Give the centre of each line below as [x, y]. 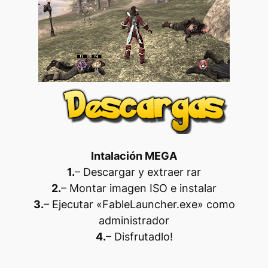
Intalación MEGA [134, 156]
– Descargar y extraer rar [138, 172]
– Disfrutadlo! [139, 237]
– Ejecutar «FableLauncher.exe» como [139, 205]
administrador [134, 221]
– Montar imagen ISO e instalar [139, 188]
